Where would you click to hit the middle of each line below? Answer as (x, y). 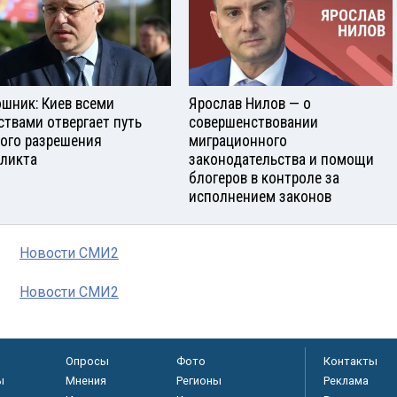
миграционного (238, 141)
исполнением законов (260, 197)
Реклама (346, 381)
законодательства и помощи (281, 160)
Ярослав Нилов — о (250, 104)
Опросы (87, 362)
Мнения (86, 381)
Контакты (350, 362)
